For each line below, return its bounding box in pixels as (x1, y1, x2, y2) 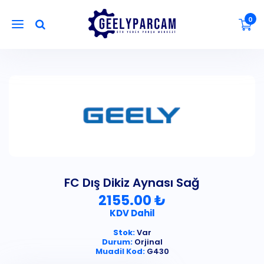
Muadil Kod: (95, 246, 145, 258)
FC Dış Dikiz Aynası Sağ (64, 174, 200, 192)
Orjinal (132, 236, 163, 248)
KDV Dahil (109, 207, 155, 220)
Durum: (101, 236, 133, 248)
